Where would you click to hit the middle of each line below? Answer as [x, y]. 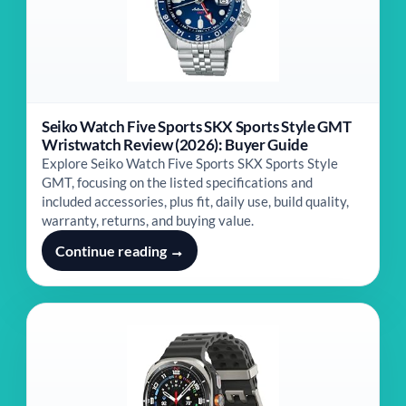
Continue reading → [120, 251]
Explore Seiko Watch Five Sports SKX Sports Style [190, 163]
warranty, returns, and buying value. [148, 220]
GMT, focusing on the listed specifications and [177, 182]
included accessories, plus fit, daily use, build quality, [195, 201]
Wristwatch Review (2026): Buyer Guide [175, 145]
